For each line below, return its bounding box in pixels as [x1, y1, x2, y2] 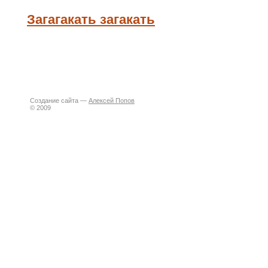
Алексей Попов [89, 97, 135, 104]
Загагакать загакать [27, 12, 155, 27]
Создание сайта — [30, 97, 89, 104]
